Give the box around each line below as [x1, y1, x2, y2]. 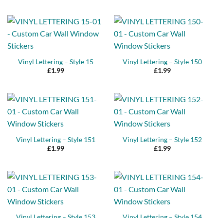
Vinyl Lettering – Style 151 [16, 135, 95, 144]
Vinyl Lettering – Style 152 [123, 135, 202, 144]
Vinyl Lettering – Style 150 [123, 57, 202, 66]
